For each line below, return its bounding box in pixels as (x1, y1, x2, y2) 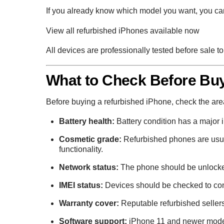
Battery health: (58, 117, 114, 126)
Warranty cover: (58, 199, 119, 208)
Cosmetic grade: (58, 135, 121, 144)
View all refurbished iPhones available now (46, 26, 199, 35)
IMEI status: (58, 181, 103, 190)
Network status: (58, 163, 118, 172)
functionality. (58, 145, 103, 154)
